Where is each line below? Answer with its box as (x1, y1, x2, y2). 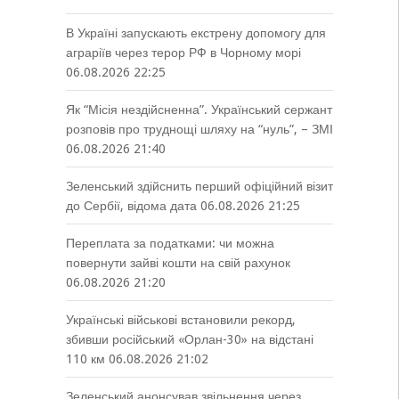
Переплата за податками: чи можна (65, 235, 274, 250)
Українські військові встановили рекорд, (65, 312, 296, 327)
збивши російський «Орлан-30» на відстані (65, 331, 313, 346)
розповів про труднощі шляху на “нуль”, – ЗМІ (65, 121, 333, 136)
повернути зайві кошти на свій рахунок (65, 255, 290, 270)
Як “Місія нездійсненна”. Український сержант (65, 102, 332, 117)
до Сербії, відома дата (65, 198, 197, 213)
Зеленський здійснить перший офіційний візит (65, 178, 333, 193)
